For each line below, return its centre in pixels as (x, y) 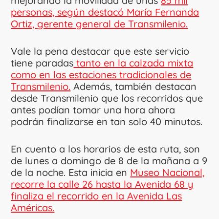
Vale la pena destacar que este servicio (100, 51)
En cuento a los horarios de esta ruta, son (106, 149)
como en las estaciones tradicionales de (101, 74)
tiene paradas (42, 63)
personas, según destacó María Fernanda (105, 12)
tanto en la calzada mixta (133, 63)
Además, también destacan (134, 86)
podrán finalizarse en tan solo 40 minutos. (107, 121)
